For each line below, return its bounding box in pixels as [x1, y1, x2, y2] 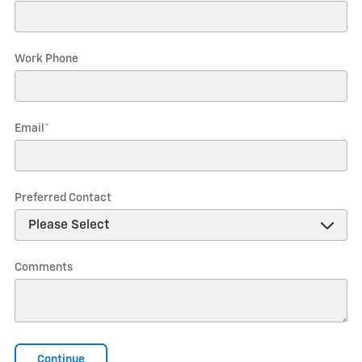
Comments [15, 262, 73, 273]
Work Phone [15, 53, 78, 65]
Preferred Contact [15, 192, 112, 204]
